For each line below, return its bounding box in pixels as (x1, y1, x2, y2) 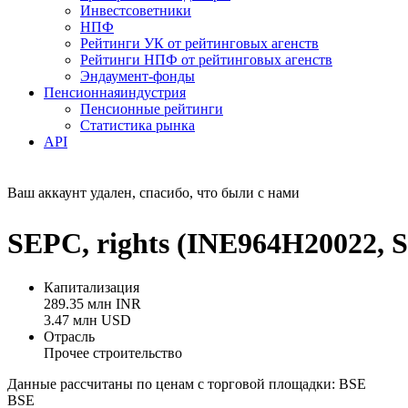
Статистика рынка (80, 117, 195, 134)
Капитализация (44, 280, 139, 296)
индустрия (120, 85, 186, 101)
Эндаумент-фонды (80, 68, 195, 85)
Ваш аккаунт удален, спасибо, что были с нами (7, 185, 300, 201)
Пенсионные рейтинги (80, 101, 223, 117)
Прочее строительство (44, 345, 182, 362)
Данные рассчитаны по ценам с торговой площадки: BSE (7, 376, 366, 393)
